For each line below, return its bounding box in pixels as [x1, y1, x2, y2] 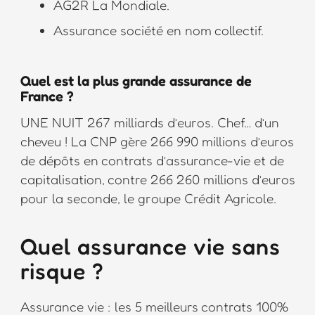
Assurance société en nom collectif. [53, 22, 264, 39]
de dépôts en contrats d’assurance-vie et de [20, 151, 284, 168]
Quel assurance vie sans [20, 232, 281, 260]
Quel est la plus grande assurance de [20, 72, 252, 89]
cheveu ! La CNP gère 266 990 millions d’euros [20, 132, 294, 149]
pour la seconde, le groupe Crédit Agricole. [20, 189, 276, 206]
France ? [20, 87, 74, 105]
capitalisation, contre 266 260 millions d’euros [20, 170, 295, 187]
